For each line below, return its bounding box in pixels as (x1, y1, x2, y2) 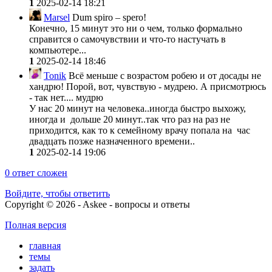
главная (29, 240, 61, 251)
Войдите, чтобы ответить (5, 188, 110, 199)
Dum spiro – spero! (70, 12, 146, 22)
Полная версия (5, 219, 66, 230)
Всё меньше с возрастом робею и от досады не (66, 70, 261, 81)
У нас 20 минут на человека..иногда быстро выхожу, (29, 103, 246, 114)
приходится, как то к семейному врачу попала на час (29, 124, 250, 135)
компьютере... (29, 44, 86, 55)
